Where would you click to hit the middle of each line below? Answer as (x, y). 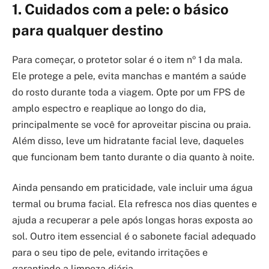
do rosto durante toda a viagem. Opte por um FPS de (128, 92)
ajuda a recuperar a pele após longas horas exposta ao (132, 220)
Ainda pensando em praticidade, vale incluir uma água (132, 188)
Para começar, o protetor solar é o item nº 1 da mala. (127, 59)
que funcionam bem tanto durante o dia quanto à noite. (133, 157)
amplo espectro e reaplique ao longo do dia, (109, 108)
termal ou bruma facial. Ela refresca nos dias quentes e (134, 204)
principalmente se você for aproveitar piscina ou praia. (131, 124)
